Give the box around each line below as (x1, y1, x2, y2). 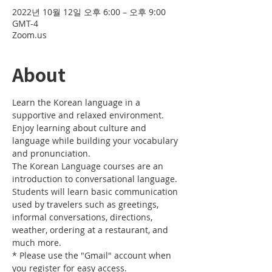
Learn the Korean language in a (12, 97, 143, 108)
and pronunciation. (12, 148, 93, 159)
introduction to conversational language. (12, 173, 180, 185)
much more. (12, 237, 61, 248)
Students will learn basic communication (12, 186, 180, 197)
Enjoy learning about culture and (12, 122, 149, 134)
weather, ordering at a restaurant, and (12, 224, 171, 236)
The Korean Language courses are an (12, 160, 166, 172)
